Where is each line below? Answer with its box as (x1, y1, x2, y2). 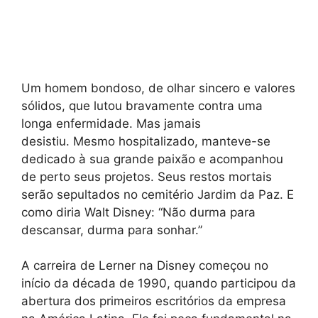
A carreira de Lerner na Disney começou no (21, 258, 268, 273)
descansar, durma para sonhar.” (21, 222, 202, 237)
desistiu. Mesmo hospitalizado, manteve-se (21, 133, 270, 148)
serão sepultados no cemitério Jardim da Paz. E (21, 187, 294, 202)
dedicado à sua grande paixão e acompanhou (21, 151, 283, 166)
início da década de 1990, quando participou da (21, 276, 296, 291)
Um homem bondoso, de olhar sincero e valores (21, 80, 295, 95)
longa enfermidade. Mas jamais (21, 116, 201, 131)
